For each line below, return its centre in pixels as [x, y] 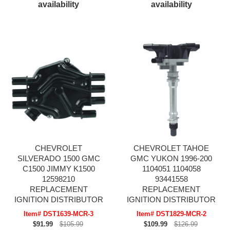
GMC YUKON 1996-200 [171, 159]
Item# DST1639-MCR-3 [59, 214]
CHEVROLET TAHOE [171, 148]
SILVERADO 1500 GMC [59, 159]
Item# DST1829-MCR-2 [171, 214]
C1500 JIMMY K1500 [59, 169]
